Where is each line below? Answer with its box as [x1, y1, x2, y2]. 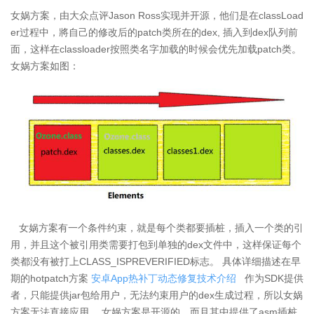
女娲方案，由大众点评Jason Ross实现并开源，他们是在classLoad [11, 9, 303, 21]
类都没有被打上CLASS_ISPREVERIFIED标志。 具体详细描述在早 [11, 255, 301, 267]
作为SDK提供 [236, 272, 303, 284]
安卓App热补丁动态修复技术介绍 [91, 272, 236, 284]
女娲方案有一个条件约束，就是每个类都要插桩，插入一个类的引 [11, 221, 303, 233]
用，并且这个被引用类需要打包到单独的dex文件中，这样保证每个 [11, 238, 301, 250]
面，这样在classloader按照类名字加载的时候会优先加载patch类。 [11, 43, 301, 55]
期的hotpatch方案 [11, 272, 91, 284]
